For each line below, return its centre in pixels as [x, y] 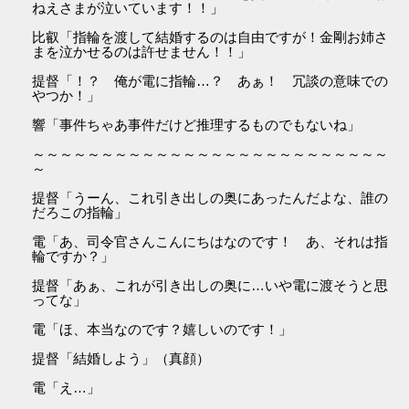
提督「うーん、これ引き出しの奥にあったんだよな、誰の [210, 198]
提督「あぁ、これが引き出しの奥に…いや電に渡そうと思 [210, 286]
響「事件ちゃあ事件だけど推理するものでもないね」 [197, 125]
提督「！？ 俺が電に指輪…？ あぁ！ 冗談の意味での [210, 81]
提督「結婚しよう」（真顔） [121, 359]
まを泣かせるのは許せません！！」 [142, 52]
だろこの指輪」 [80, 213]
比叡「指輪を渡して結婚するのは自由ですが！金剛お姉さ [210, 37]
